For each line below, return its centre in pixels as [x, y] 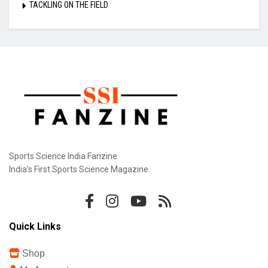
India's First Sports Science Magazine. [80, 169]
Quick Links [35, 226]
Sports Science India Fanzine [63, 156]
